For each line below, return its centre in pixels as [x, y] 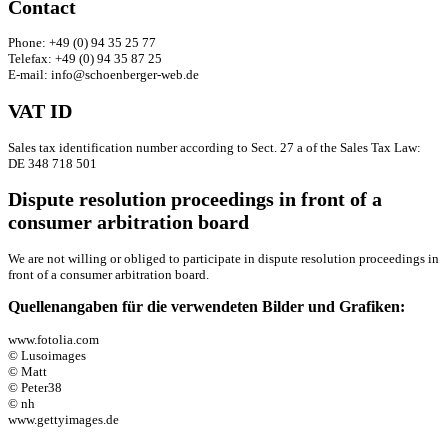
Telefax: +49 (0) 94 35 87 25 [85, 59]
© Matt [27, 371]
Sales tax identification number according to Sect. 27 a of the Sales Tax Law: [214, 147]
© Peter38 [35, 387]
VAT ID [40, 110]
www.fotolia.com [53, 339]
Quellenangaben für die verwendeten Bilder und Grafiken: [206, 307]
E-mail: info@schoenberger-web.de [103, 75]
